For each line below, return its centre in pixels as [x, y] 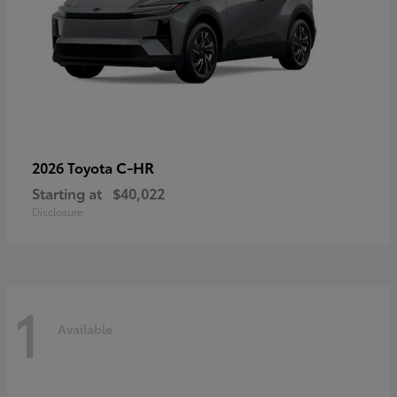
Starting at [67, 193]
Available [85, 328]
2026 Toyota [74, 167]
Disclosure [58, 212]
